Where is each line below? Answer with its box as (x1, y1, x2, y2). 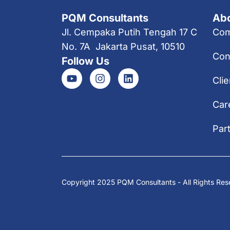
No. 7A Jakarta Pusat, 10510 (62, 41, 185, 52)
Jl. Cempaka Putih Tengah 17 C (62, 26, 197, 37)
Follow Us (62, 54, 109, 67)
